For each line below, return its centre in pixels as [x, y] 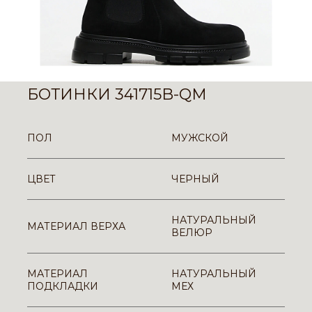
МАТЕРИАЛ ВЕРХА [76, 226]
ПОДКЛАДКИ [63, 286]
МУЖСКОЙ [200, 138]
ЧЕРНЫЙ [195, 179]
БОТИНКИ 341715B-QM [117, 94]
